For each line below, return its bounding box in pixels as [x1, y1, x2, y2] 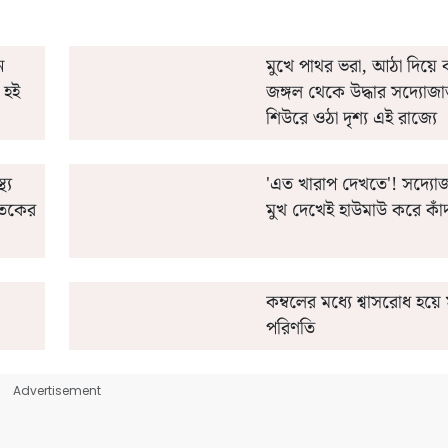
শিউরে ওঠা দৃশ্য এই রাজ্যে [265, 104, 437, 133]
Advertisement [13, 381, 101, 399]
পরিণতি [265, 314, 315, 343]
